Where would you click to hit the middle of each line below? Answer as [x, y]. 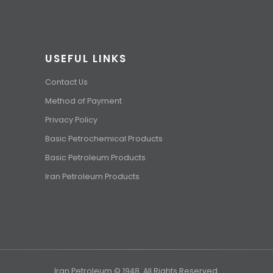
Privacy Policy [71, 119]
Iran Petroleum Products [92, 176]
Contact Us [66, 82]
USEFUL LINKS [86, 58]
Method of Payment [83, 101]
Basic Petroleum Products [95, 157]
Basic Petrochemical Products [104, 138]
